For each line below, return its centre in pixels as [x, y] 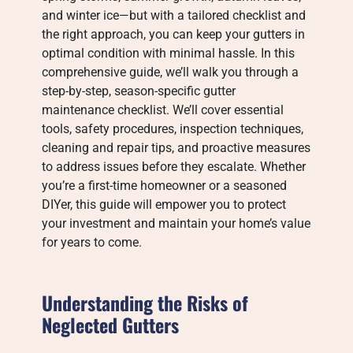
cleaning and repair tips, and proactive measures [176, 148]
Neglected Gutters [111, 325]
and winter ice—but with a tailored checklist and [174, 15]
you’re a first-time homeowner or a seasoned [165, 186]
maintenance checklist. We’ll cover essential [163, 110]
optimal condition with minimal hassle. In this [169, 53]
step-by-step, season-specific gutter [139, 91]
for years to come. [92, 242]
